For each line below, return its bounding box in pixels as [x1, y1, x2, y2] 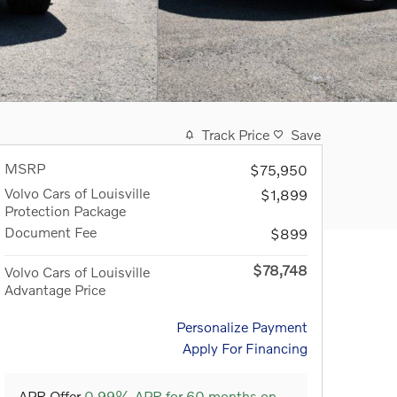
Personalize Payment [176, 318, 307, 335]
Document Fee [4, 223, 97, 240]
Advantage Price [4, 281, 105, 298]
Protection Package [4, 202, 126, 219]
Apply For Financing [183, 339, 307, 356]
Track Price [202, 126, 269, 143]
